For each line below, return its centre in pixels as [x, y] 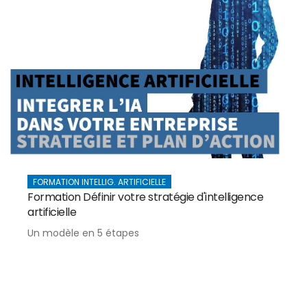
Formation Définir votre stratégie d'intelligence [145, 197]
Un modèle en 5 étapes [83, 233]
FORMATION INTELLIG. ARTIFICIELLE [99, 182]
